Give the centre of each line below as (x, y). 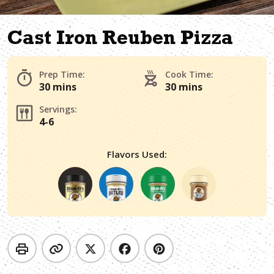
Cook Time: (189, 74)
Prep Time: (62, 74)
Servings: (58, 109)
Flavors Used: (137, 154)
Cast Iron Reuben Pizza (120, 40)
